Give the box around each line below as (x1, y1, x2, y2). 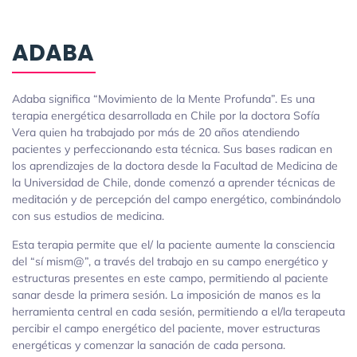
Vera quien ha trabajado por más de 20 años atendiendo (12, 124, 300, 139)
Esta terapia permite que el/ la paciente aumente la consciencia (12, 237, 335, 252)
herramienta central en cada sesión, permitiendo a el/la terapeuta (12, 304, 345, 319)
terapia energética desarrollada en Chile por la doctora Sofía (12, 108, 320, 123)
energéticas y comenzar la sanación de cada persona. (12, 337, 285, 352)
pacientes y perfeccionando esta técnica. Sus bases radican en (12, 141, 332, 156)
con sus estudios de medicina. (12, 208, 164, 223)
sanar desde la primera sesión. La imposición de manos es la (12, 287, 320, 302)
